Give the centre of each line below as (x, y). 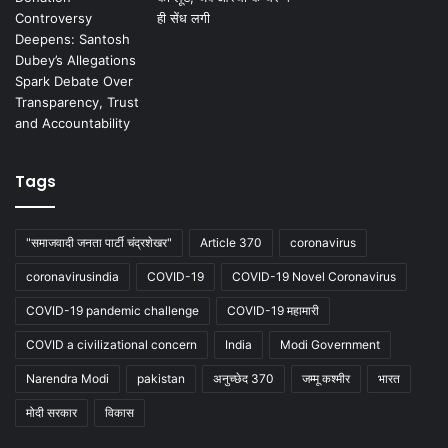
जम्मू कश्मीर (326, 378)
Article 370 (231, 242)
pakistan (161, 378)
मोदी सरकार (51, 412)
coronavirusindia (72, 276)
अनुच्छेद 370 (243, 378)
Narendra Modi (67, 378)
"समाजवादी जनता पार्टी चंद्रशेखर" (99, 242)
